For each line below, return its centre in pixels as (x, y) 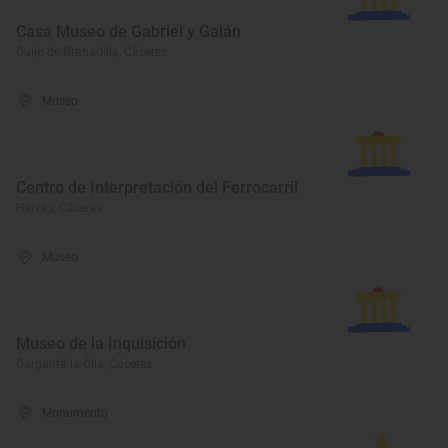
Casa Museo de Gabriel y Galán (128, 31)
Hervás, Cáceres (59, 208)
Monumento (75, 413)
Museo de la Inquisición (101, 343)
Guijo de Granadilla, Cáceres (91, 52)
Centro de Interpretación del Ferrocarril (157, 187)
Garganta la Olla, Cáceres (84, 364)
